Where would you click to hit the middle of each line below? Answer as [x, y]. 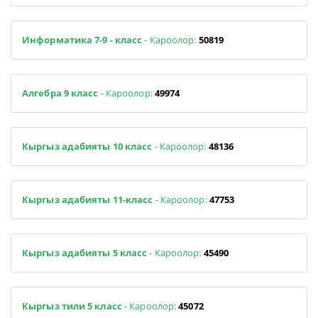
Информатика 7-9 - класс [82, 39]
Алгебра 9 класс [61, 93]
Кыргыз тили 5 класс [73, 306]
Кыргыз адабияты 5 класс [86, 252]
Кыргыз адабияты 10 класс [88, 146]
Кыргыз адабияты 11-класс [88, 199]
